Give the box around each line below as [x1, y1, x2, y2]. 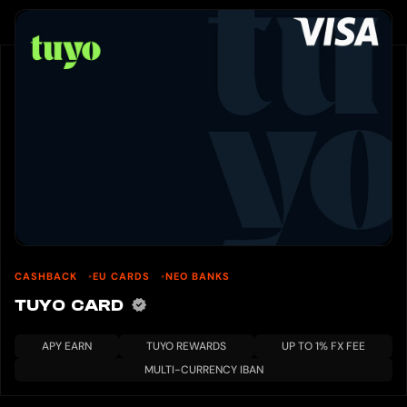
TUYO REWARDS [146, 338, 227, 353]
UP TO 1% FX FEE [281, 338, 365, 353]
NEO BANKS [165, 269, 230, 283]
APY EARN [42, 338, 93, 353]
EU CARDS [93, 269, 154, 283]
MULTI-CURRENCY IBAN [144, 362, 263, 377]
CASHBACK [15, 269, 81, 283]
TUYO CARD [15, 295, 130, 315]
